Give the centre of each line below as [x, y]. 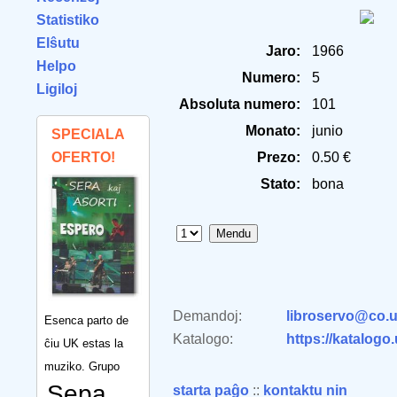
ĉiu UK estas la [84, 343]
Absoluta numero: [240, 104]
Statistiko [68, 20]
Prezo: [279, 157]
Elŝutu [58, 43]
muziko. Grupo [82, 366]
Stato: [280, 184]
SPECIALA [88, 134]
